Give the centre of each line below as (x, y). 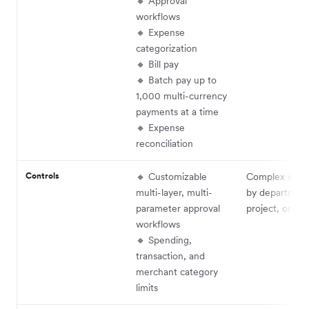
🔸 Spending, (164, 240)
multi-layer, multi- (174, 192)
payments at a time (177, 111)
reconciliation (165, 143)
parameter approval (178, 208)
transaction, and (170, 256)
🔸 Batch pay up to (176, 80)
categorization (167, 48)
